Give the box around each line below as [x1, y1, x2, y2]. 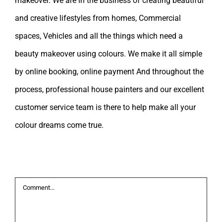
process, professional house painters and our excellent [15, 85, 204, 94]
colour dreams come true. [15, 120, 104, 130]
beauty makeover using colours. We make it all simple [15, 49, 202, 58]
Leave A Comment [15, 153, 131, 168]
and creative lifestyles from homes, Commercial [15, 13, 181, 23]
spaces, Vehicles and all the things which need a [15, 31, 183, 41]
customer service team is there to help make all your [15, 103, 196, 112]
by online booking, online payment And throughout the [15, 67, 204, 76]
